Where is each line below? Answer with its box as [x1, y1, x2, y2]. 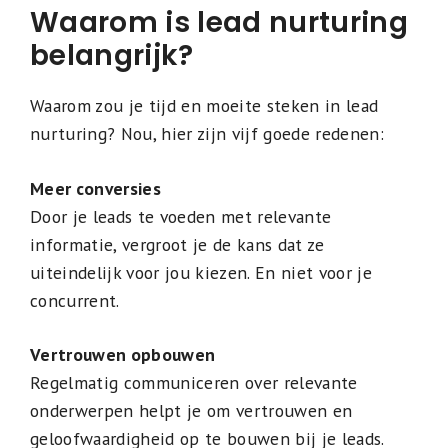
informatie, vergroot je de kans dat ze [30, 232, 325, 256]
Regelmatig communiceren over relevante [30, 371, 358, 395]
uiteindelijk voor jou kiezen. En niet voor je [30, 260, 372, 284]
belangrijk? [30, 36, 194, 76]
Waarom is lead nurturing [30, 3, 408, 43]
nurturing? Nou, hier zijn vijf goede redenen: [30, 122, 384, 146]
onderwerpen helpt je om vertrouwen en [30, 399, 353, 423]
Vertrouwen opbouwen [30, 343, 216, 367]
